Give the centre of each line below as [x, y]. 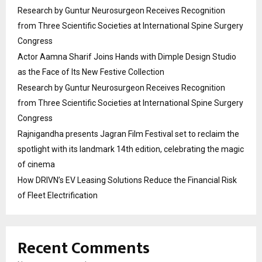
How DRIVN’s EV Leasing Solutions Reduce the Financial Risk [127, 180]
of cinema [36, 164]
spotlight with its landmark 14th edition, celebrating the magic [131, 149]
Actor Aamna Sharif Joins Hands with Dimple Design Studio [127, 56]
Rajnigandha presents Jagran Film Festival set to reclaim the [128, 134]
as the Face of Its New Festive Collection [91, 72]
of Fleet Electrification [58, 195]
